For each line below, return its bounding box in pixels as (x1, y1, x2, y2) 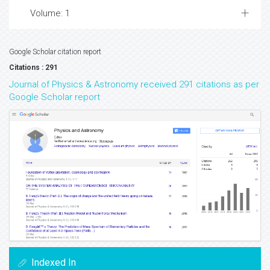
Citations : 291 (9, 80, 58, 89)
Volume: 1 (30, 25, 70, 36)
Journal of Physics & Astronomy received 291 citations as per (9, 96, 259, 107)
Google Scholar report (9, 108, 100, 119)
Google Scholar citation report (9, 64, 101, 73)
